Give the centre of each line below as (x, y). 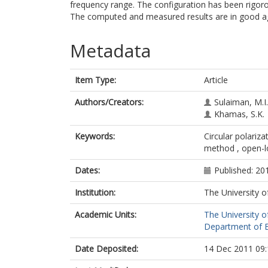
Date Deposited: (106, 249)
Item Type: (95, 80)
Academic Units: (106, 214)
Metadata (110, 51)
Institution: (95, 192)
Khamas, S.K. (239, 114)
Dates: (87, 170)
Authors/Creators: (109, 102)
